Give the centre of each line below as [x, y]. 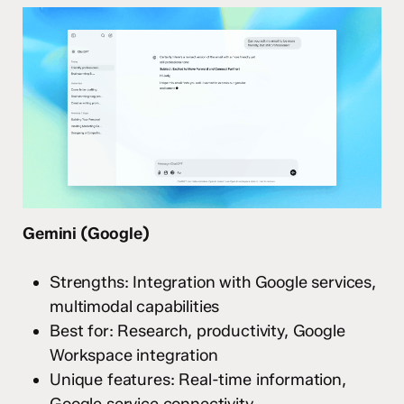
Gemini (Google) [86, 234]
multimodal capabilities [135, 307]
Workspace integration [134, 356]
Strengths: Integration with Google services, [213, 283]
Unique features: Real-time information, [198, 380]
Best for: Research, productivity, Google [197, 331]
